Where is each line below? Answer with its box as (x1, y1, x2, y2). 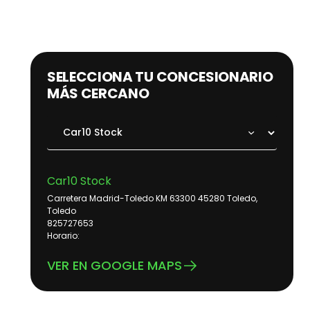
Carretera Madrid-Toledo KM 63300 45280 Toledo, (47, 192, 257, 205)
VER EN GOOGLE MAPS (47, 257, 182, 275)
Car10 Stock (47, 173, 111, 190)
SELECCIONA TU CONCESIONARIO (47, 67, 273, 87)
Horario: (47, 230, 80, 242)
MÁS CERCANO (47, 84, 149, 104)
